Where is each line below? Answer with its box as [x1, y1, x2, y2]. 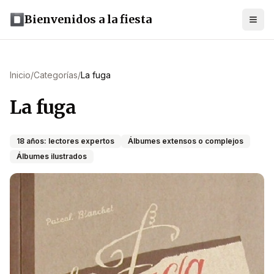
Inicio [10, 70, 31, 80]
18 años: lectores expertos [17, 136, 114, 146]
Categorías [34, 70, 78, 80]
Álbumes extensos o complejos [128, 136, 243, 146]
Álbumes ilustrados [17, 152, 87, 161]
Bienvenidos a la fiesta [24, 12, 152, 26]
